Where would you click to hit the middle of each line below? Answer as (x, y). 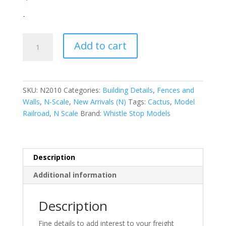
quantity (35, 189)
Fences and (175, 90)
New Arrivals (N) (99, 101)
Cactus (159, 101)
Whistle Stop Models (137, 113)
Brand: (92, 113)
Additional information (75, 175)
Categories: (83, 90)
